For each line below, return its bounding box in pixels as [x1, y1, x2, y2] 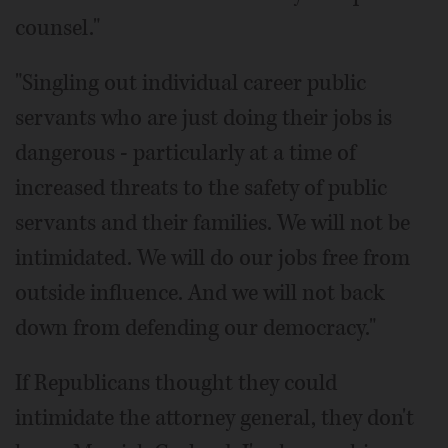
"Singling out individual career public [15, 68, 366, 99]
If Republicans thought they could [15, 368, 337, 399]
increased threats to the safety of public [15, 173, 387, 204]
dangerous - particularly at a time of [15, 138, 356, 169]
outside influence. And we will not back [15, 278, 385, 309]
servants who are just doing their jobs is [15, 103, 392, 134]
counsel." [15, 13, 100, 44]
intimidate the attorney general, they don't [15, 403, 414, 434]
